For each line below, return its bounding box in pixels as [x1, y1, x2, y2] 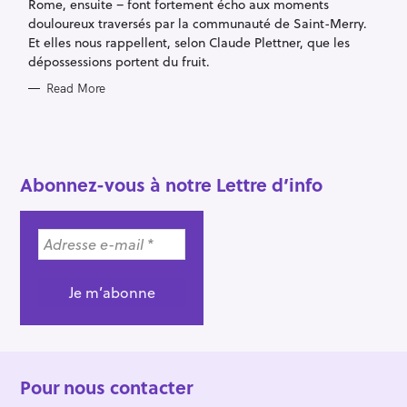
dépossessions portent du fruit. [28, 51, 210, 71]
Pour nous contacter [20, 373, 193, 402]
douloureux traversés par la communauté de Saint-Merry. [28, 13, 367, 33]
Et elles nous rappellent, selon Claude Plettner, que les [28, 32, 350, 52]
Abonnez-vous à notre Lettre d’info [20, 170, 323, 198]
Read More [45, 81, 105, 96]
